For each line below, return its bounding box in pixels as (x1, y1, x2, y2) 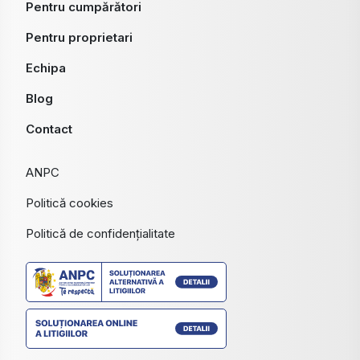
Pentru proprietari (26, 30, 133, 46)
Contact (26, 121, 72, 137)
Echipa (26, 60, 66, 76)
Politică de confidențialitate (26, 226, 175, 242)
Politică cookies (26, 195, 113, 211)
